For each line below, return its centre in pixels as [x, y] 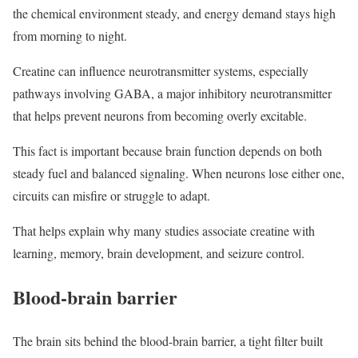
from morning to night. [70, 36]
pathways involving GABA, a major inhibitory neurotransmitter [172, 93]
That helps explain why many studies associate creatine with [164, 231]
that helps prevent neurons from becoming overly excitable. [160, 116]
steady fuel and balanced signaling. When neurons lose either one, [179, 173]
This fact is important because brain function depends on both [167, 151]
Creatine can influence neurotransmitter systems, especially [161, 71]
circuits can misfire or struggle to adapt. [111, 196]
